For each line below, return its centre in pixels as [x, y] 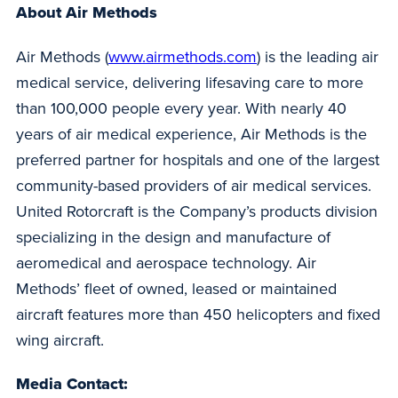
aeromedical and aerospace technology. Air [166, 263]
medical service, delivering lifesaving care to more [190, 82]
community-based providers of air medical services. [194, 185]
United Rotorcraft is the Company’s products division [197, 211]
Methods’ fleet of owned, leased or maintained [176, 288]
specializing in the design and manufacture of [173, 237]
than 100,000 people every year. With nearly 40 [181, 108]
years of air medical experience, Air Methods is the [191, 134]
